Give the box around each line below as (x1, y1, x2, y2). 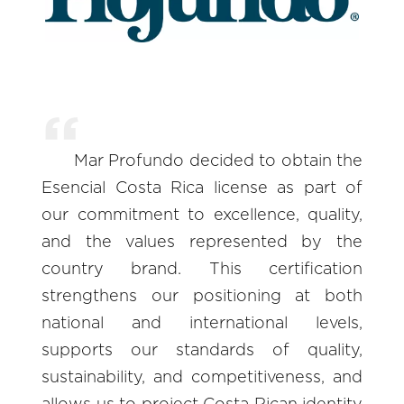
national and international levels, (41, 315, 363, 332)
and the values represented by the (41, 234, 363, 251)
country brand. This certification (41, 261, 363, 278)
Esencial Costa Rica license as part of (41, 179, 363, 197)
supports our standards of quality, (41, 342, 363, 359)
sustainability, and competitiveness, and (41, 369, 363, 386)
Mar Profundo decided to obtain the (74, 152, 363, 170)
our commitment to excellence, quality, (41, 207, 363, 224)
